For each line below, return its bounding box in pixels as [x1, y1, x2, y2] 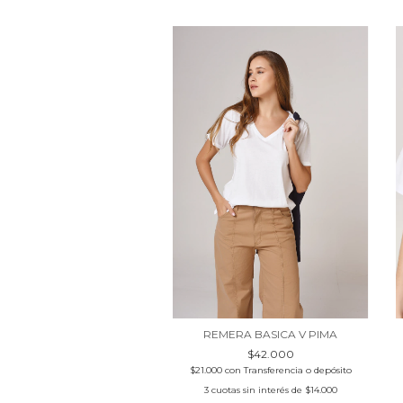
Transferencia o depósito [243, 364, 352, 377]
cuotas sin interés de [210, 384, 305, 397]
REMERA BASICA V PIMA [203, 327, 338, 342]
